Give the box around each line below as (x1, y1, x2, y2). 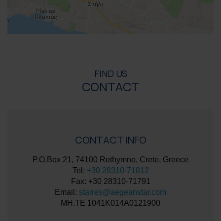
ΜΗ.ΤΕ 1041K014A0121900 (61, 199, 160, 208)
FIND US (94, 68, 127, 80)
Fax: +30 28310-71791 (71, 177, 150, 186)
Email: (55, 188, 79, 197)
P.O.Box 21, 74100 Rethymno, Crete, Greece (33, 155, 188, 164)
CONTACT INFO (74, 133, 147, 147)
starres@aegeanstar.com (79, 188, 166, 197)
